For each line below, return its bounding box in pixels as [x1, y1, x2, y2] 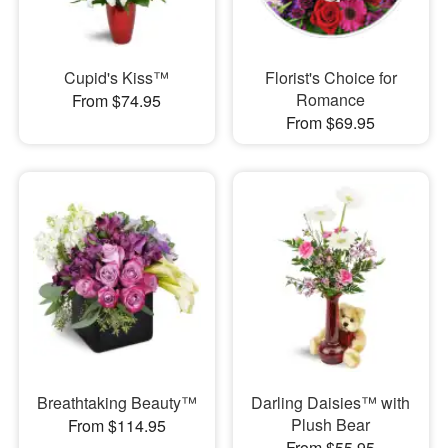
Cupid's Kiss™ [64, 65, 170, 89]
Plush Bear [291, 413, 371, 437]
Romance [296, 87, 366, 111]
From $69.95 [286, 110, 376, 134]
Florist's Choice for [264, 65, 397, 89]
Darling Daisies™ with [251, 391, 411, 415]
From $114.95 [67, 414, 166, 438]
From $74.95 [72, 88, 162, 112]
